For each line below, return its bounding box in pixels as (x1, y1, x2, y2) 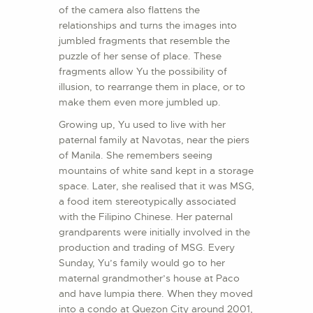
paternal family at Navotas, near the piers (59, 133, 249, 147)
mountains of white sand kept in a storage (59, 164, 254, 177)
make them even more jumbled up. (59, 96, 221, 109)
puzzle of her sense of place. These (59, 50, 221, 63)
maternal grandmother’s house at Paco (59, 272, 240, 285)
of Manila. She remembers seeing (59, 149, 212, 162)
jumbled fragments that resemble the (59, 34, 230, 48)
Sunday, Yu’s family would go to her (59, 256, 225, 270)
